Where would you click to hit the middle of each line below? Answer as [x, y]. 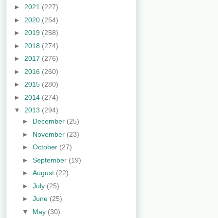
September [50, 160]
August [44, 173]
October [46, 147]
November [49, 134]
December [49, 121]
